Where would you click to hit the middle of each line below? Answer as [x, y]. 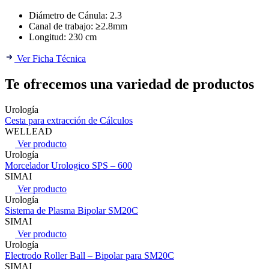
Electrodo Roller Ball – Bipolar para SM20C [89, 255]
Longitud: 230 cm [63, 37]
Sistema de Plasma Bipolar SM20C [71, 210]
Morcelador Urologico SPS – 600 [68, 165]
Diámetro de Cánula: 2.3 [75, 15]
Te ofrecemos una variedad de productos [129, 84]
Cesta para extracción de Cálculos [69, 120]
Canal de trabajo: [62, 26]
